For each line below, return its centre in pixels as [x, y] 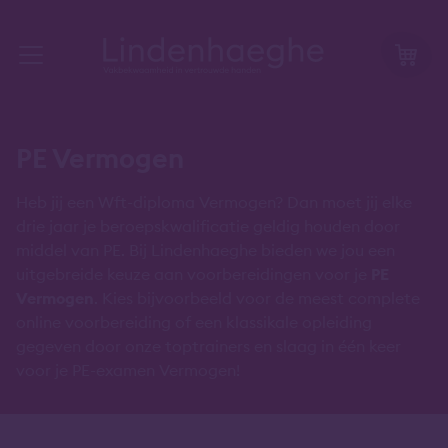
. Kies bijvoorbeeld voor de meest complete [257, 298]
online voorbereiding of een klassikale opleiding [194, 322]
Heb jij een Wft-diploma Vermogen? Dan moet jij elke [214, 202]
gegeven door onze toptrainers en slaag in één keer [208, 346]
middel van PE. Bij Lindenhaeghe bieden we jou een [205, 250]
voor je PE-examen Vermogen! [128, 370]
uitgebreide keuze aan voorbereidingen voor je [193, 274]
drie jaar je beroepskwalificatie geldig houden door [208, 226]
